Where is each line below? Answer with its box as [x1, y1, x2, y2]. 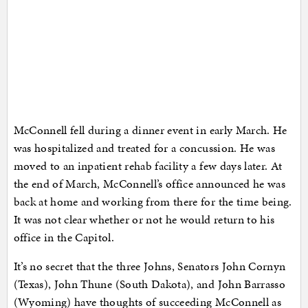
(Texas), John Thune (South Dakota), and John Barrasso [13, 276, 286, 293]
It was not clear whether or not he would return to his [13, 211, 275, 228]
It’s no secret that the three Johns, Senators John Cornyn [13, 258, 286, 275]
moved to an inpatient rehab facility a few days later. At [13, 157, 283, 175]
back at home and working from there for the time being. [13, 193, 292, 210]
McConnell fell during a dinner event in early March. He [13, 122, 287, 139]
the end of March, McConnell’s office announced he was [13, 175, 286, 192]
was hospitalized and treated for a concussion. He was [13, 140, 276, 157]
